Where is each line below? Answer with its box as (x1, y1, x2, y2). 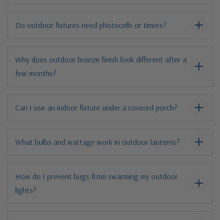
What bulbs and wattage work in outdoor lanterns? (15, 137, 180, 147)
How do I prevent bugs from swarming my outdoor (15, 171, 178, 181)
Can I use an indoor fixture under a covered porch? (15, 102, 177, 112)
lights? (15, 185, 36, 195)
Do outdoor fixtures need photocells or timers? (15, 20, 166, 30)
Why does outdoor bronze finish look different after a (15, 54, 187, 64)
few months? (15, 68, 56, 78)
